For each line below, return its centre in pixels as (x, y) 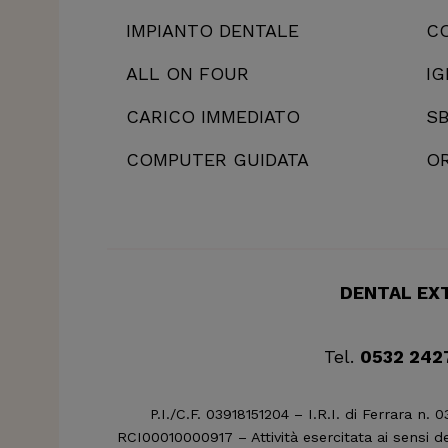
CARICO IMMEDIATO (213, 116)
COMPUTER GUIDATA (217, 159)
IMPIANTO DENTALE (212, 30)
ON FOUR (207, 73)
